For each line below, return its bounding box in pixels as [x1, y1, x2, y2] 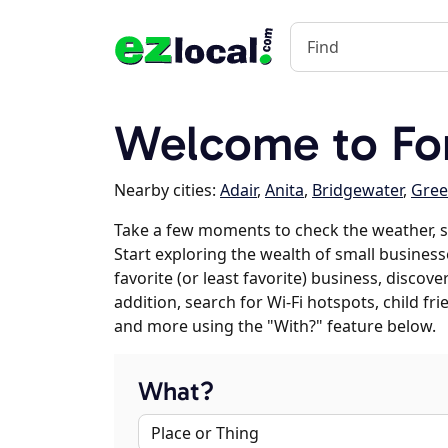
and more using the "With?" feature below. [114, 315, 436, 337]
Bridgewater [312, 179, 403, 201]
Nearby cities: [114, 179, 220, 201]
